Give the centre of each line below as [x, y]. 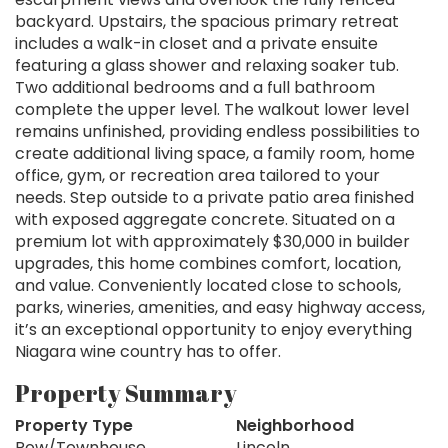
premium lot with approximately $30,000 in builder [212, 242]
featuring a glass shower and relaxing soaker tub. [207, 66]
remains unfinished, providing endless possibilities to [217, 132]
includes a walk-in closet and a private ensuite [196, 44]
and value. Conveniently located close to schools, [208, 286]
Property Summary [126, 393]
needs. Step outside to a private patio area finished [214, 198]
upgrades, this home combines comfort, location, [208, 264]
